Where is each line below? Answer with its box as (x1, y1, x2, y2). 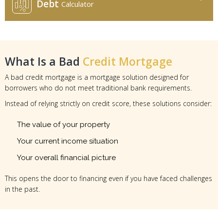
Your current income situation (17, 137, 118, 146)
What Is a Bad (5, 54, 83, 70)
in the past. (5, 184, 40, 194)
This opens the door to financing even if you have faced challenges (5, 174, 212, 183)
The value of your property (17, 120, 110, 129)
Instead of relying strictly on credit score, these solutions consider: (5, 99, 212, 109)
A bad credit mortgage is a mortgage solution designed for (5, 73, 189, 82)
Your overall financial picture (17, 153, 116, 163)
